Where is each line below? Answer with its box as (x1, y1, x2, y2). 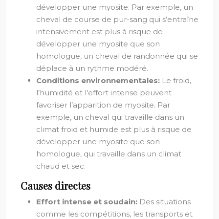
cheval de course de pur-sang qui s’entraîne (36, 15, 198, 24)
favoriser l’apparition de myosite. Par (36, 100, 170, 109)
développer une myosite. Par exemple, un (36, 2, 193, 12)
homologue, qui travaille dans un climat (36, 149, 181, 158)
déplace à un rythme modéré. (36, 64, 148, 73)
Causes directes (21, 179, 90, 192)
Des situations (139, 197, 191, 206)
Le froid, (162, 76, 191, 85)
